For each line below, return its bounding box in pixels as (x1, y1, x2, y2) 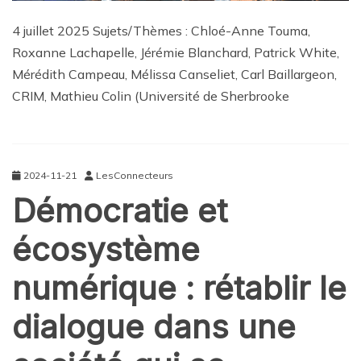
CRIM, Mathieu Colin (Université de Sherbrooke (12, 88, 289, 105)
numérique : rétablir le (12, 268, 346, 309)
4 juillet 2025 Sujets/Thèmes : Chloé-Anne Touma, (12, 23, 310, 39)
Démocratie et (12, 191, 227, 231)
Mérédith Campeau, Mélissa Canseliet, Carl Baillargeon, (12, 66, 337, 83)
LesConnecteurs (96, 169, 173, 182)
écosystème (12, 230, 200, 270)
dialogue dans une (12, 307, 296, 347)
